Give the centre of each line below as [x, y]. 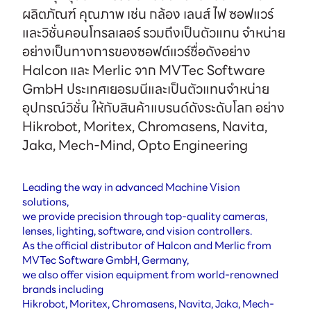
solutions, [46, 202]
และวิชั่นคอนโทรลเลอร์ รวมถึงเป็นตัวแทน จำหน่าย [153, 33]
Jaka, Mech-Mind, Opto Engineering [135, 145]
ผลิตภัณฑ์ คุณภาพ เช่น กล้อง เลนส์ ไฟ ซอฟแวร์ [148, 14]
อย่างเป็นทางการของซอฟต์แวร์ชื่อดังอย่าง [136, 52]
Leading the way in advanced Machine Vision [131, 188]
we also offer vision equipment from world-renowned [150, 275]
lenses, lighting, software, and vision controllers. [138, 232]
